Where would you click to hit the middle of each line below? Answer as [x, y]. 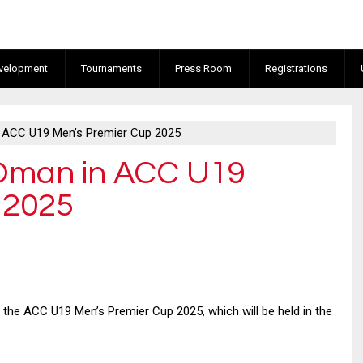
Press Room [203, 68]
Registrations [296, 68]
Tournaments [111, 68]
